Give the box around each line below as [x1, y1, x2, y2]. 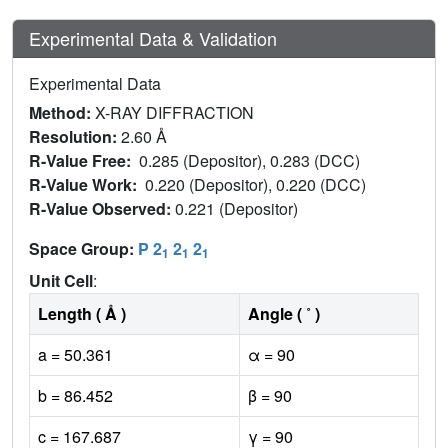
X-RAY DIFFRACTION [95, 101, 254, 125]
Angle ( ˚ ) [248, 302, 320, 326]
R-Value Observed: [29, 197, 175, 221]
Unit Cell [29, 269, 93, 293]
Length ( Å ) [38, 302, 126, 326]
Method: [29, 101, 95, 125]
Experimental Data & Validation [29, 25, 277, 52]
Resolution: [29, 125, 121, 149]
